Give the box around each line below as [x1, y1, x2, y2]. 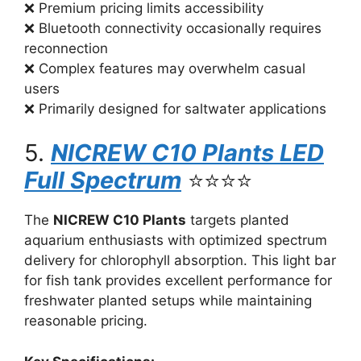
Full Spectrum [24, 166, 181, 194]
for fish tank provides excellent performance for [24, 272, 332, 288]
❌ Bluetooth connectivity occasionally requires [24, 19, 322, 36]
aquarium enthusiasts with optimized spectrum [24, 232, 327, 248]
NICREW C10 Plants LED [51, 139, 324, 167]
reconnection [24, 39, 108, 56]
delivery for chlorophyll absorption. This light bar [24, 252, 336, 268]
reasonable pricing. [24, 313, 147, 329]
